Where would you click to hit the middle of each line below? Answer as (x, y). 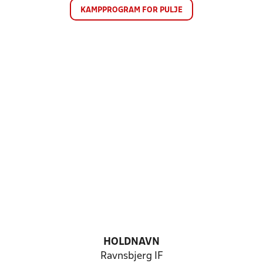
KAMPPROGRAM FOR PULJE (131, 10)
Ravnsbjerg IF (131, 256)
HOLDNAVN (131, 242)
